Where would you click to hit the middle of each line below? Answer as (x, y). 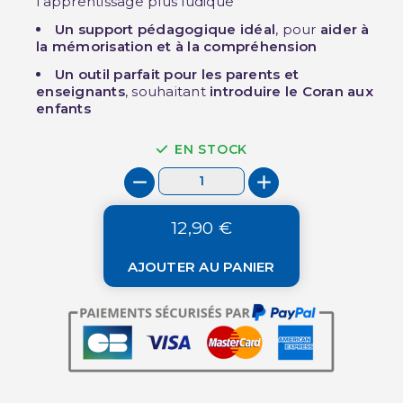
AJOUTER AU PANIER (201, 266)
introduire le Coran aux (291, 91)
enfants (63, 108)
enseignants (81, 91)
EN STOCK (211, 149)
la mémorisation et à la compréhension (177, 46)
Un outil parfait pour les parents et (177, 74)
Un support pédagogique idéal (166, 29)
